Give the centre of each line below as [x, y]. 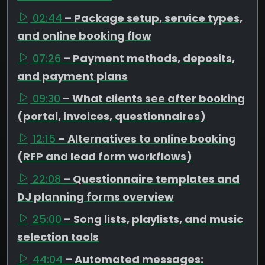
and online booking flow [84, 35]
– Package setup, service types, [153, 18]
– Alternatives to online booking [147, 138]
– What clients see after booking [154, 98]
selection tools [58, 237]
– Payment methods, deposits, [149, 58]
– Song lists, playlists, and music [153, 219]
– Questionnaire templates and [151, 179]
